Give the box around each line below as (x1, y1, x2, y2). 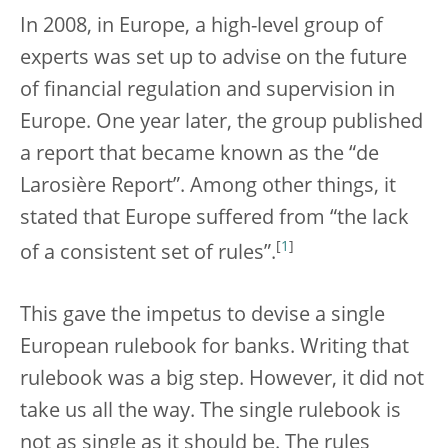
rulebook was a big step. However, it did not (20, 369, 424, 390)
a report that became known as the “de (20, 145, 379, 165)
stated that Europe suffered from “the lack (20, 209, 409, 229)
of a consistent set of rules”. (20, 243, 276, 264)
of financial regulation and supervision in (20, 81, 395, 101)
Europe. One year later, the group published (20, 113, 423, 133)
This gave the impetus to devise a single (20, 305, 385, 326)
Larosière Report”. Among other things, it (20, 177, 396, 197)
